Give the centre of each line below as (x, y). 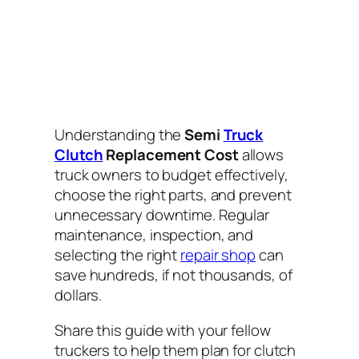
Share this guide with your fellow (163, 330)
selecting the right (117, 255)
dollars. (79, 295)
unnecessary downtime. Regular (162, 215)
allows (261, 155)
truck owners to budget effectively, (171, 175)
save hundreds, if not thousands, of (173, 275)
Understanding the (120, 135)
